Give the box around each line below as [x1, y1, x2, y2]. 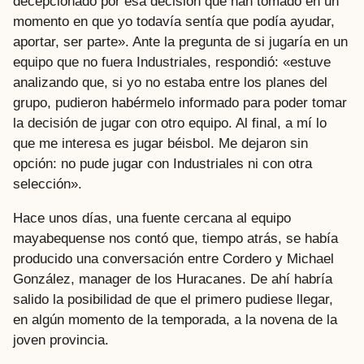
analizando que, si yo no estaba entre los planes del [13, 75, 327, 91]
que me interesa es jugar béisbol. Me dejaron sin [13, 136, 308, 152]
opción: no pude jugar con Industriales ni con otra [13, 156, 312, 172]
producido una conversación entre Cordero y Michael [13, 250, 334, 266]
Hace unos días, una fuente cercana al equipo [13, 210, 291, 226]
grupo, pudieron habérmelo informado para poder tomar [13, 95, 347, 111]
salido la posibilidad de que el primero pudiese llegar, [13, 291, 333, 307]
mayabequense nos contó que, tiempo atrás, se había [13, 230, 338, 246]
